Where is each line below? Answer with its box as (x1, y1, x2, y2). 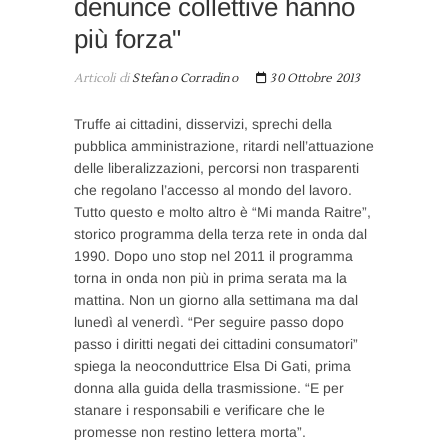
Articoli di (74, 70, 130, 86)
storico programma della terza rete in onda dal (74, 225, 367, 242)
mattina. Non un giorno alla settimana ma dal (74, 291, 358, 308)
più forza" (74, 23, 181, 54)
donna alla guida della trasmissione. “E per (74, 379, 344, 396)
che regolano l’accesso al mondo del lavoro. (74, 181, 352, 198)
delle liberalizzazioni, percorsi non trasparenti (74, 159, 359, 176)
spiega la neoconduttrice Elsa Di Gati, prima (74, 357, 351, 374)
